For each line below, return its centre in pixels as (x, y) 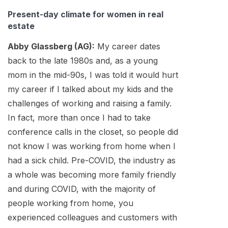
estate (21, 26)
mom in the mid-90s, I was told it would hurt (93, 75)
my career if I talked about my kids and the (90, 89)
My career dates (127, 47)
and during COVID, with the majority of (82, 189)
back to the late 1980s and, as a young (83, 61)
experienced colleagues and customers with (92, 218)
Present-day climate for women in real (85, 14)
